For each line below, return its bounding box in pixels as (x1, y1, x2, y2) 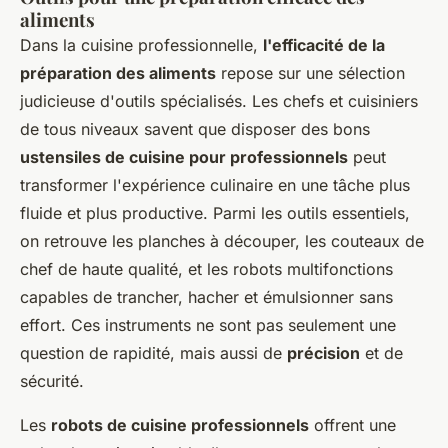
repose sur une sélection (216, 63, 405, 83)
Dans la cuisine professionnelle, (20, 35, 263, 55)
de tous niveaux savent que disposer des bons (20, 119, 370, 139)
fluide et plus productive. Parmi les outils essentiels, (20, 203, 410, 223)
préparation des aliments (20, 63, 216, 83)
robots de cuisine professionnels (51, 415, 309, 435)
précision (287, 343, 360, 363)
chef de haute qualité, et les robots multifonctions (20, 259, 393, 279)
